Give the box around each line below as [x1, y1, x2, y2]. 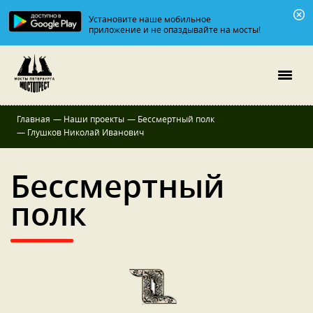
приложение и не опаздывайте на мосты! [89, 24, 261, 35]
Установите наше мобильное [89, 13, 211, 24]
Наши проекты [64, 113, 124, 124]
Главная [17, 113, 50, 124]
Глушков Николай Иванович [27, 126, 144, 138]
